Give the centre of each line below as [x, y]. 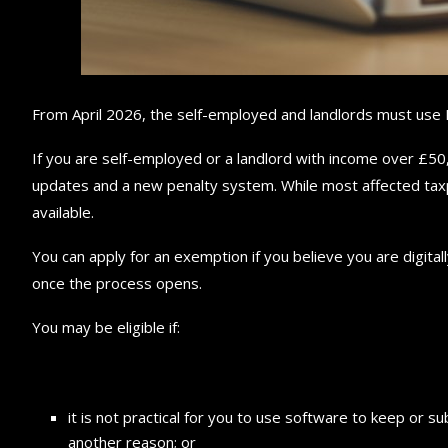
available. [63, 211]
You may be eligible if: [106, 326]
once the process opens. [117, 282]
